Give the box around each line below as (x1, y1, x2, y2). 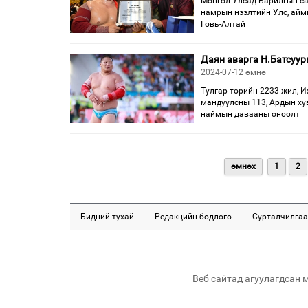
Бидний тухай (80, 212, 134, 221)
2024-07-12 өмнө (201, 67, 266, 77)
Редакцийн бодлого (155, 212, 232, 221)
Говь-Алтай (201, 19, 245, 29)
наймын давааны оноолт (201, 109, 300, 119)
